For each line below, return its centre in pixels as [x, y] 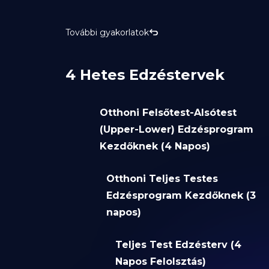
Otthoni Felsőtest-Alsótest [168, 113]
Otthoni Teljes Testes [162, 179]
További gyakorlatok [107, 33]
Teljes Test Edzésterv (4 [179, 245]
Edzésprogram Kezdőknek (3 [181, 196]
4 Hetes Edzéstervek [145, 75]
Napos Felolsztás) [161, 262]
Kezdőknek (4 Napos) [155, 147]
